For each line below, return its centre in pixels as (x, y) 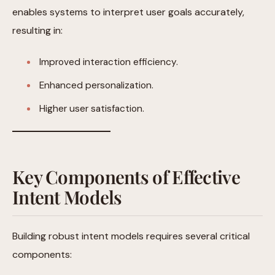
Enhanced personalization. (96, 85)
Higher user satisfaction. (92, 108)
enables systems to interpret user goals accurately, (128, 12)
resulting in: (37, 30)
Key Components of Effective (126, 176)
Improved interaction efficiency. (109, 62)
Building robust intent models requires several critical (131, 236)
